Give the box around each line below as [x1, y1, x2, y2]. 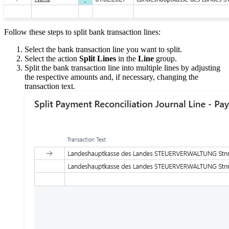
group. [154, 54, 177, 63]
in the [116, 54, 138, 63]
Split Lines [79, 54, 116, 63]
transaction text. [25, 81, 75, 90]
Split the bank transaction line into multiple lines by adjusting [25, 63, 220, 72]
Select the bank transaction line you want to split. [25, 44, 182, 54]
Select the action [25, 54, 79, 63]
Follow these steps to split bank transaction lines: [4, 27, 161, 36]
